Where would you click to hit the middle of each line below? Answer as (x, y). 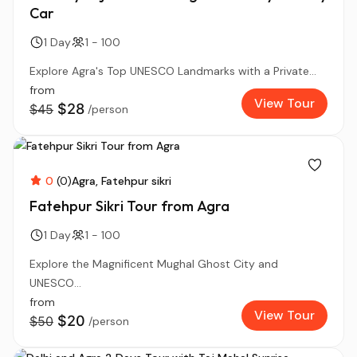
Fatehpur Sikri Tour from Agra (129, 206)
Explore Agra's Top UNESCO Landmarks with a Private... (173, 71)
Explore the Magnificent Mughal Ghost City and (154, 264)
